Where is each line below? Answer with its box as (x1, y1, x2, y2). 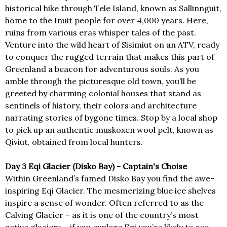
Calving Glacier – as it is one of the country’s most (5, 210, 199, 220)
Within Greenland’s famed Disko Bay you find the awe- (5, 173, 214, 184)
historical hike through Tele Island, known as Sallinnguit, (5, 3, 221, 14)
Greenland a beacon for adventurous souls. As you (5, 64, 199, 74)
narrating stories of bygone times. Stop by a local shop (5, 112, 217, 123)
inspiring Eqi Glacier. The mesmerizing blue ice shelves (5, 185, 216, 196)
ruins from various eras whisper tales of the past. (5, 27, 196, 38)
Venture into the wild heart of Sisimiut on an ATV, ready (5, 40, 219, 50)
